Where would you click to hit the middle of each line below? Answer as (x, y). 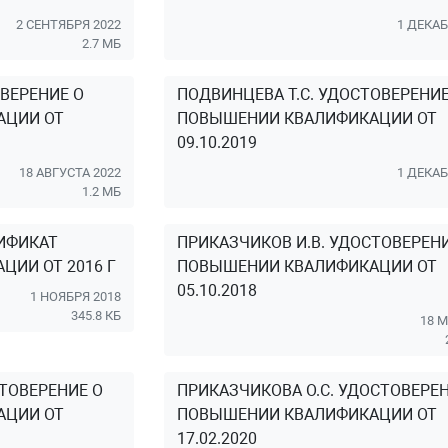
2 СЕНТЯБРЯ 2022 (69, 24)
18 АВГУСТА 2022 (70, 172)
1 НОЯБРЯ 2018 (76, 296)
